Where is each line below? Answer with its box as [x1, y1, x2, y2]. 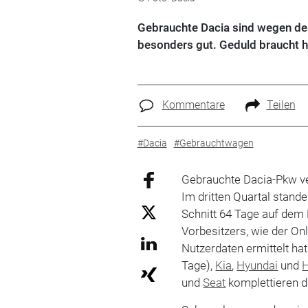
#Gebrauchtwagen [173, 137, 254, 148]
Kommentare [162, 98, 225, 111]
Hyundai [236, 258, 278, 272]
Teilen [266, 98, 296, 111]
